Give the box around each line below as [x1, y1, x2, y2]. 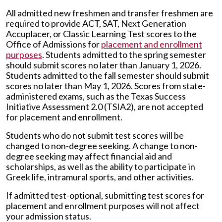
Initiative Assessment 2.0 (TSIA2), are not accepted [6, 101, 203, 112]
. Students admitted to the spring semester [42, 49, 206, 60]
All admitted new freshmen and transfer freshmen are [6, 7, 213, 18]
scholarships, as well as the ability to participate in [6, 161, 195, 172]
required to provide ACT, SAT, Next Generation [6, 18, 186, 29]
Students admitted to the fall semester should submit [6, 70, 209, 81]
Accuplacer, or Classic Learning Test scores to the [6, 28, 197, 39]
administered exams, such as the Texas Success [6, 91, 186, 102]
